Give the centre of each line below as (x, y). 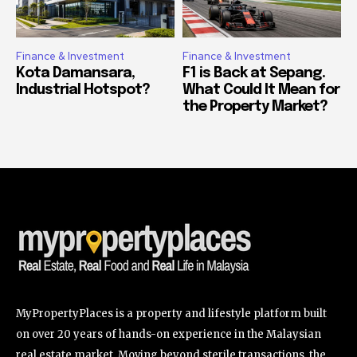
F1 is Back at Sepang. (254, 73)
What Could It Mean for (261, 90)
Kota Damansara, (75, 73)
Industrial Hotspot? (83, 90)
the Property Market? (255, 106)
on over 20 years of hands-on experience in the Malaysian (169, 334)
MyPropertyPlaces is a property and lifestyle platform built (171, 313)
